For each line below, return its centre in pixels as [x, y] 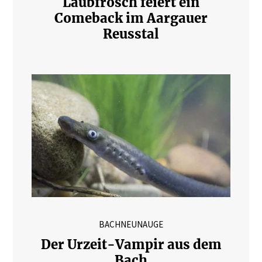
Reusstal [131, 34]
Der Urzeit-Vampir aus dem [131, 244]
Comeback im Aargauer [131, 18]
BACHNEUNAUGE [131, 224]
